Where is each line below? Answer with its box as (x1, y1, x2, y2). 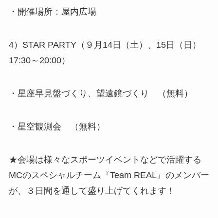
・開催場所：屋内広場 (8, 7, 96, 17)
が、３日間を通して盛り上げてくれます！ (8, 185, 175, 196)
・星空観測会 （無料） (8, 121, 105, 131)
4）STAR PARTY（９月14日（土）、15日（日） (8, 40, 201, 50)
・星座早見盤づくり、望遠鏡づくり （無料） (8, 88, 193, 98)
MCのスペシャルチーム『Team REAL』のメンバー (8, 170, 209, 180)
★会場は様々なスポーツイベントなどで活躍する (8, 154, 201, 164)
